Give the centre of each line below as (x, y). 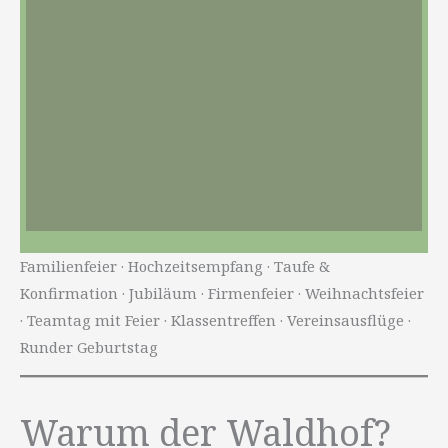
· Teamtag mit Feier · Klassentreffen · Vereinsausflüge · (215, 319)
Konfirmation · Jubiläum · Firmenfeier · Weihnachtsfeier (222, 292)
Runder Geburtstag (89, 346)
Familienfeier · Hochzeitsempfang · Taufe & (175, 265)
